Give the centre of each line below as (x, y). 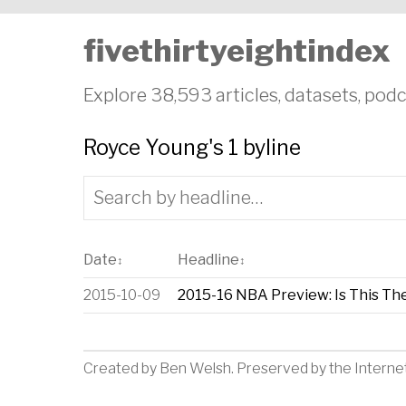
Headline (208, 260)
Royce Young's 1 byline (192, 148)
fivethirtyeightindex (237, 50)
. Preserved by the (293, 368)
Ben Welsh (195, 368)
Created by (121, 368)
